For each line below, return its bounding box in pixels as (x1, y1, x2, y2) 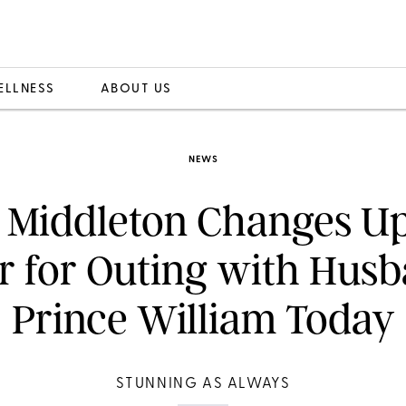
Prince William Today (11, 295, 395, 344)
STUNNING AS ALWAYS (115, 377, 291, 391)
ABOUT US (100, 82, 172, 96)
